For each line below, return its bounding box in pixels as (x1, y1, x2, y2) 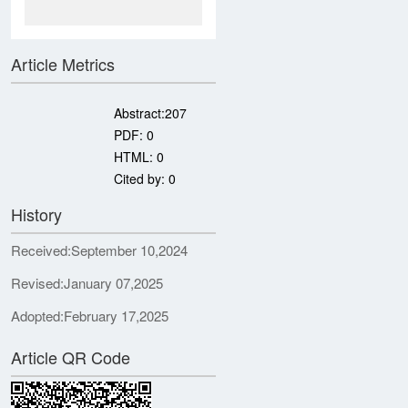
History (11, 202, 62, 226)
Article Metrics (11, 52, 115, 76)
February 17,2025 (64, 306, 168, 325)
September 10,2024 (71, 240, 188, 260)
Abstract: (114, 104, 165, 122)
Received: (11, 240, 71, 260)
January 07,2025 (64, 273, 163, 292)
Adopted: (11, 306, 64, 325)
